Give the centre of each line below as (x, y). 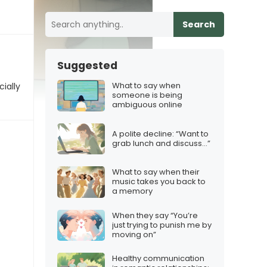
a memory (132, 191)
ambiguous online (147, 105)
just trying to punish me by (162, 225)
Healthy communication (158, 259)
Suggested (87, 66)
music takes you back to (159, 182)
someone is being (147, 95)
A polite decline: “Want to (160, 133)
